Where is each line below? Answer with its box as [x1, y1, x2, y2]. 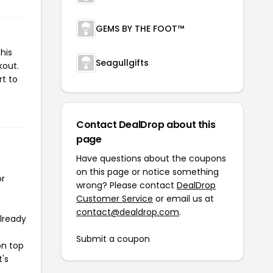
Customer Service [76, 192, 153, 205]
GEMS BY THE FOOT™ [96, 22, 184, 35]
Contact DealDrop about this [76, 117, 216, 132]
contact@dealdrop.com [76, 205, 179, 218]
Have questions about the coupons [76, 152, 226, 165]
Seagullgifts [96, 56, 149, 69]
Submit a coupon [76, 232, 150, 245]
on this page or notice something [76, 165, 219, 178]
